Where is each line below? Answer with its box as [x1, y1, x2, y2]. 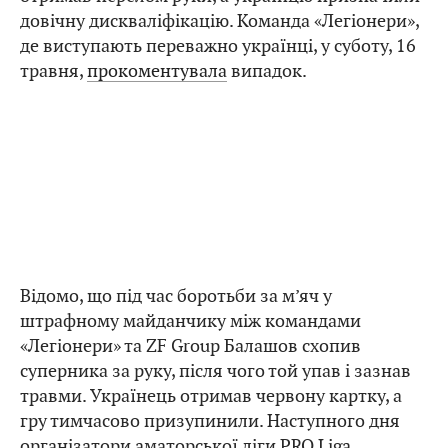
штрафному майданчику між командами [20, 309, 361, 333]
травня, [20, 59, 87, 83]
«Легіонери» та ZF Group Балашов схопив [20, 334, 361, 358]
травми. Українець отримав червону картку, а [20, 384, 402, 408]
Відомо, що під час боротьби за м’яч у [20, 284, 332, 308]
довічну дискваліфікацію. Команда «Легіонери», [20, 9, 419, 33]
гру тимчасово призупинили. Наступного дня [20, 409, 400, 433]
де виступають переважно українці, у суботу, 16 [20, 34, 416, 58]
